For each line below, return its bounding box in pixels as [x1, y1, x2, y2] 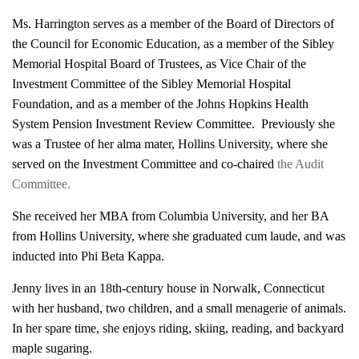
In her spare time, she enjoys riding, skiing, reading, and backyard [12, 321, 344, 336]
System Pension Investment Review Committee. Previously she [12, 117, 335, 131]
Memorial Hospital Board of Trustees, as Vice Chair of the [12, 57, 306, 71]
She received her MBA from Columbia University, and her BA [12, 209, 329, 224]
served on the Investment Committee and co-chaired [12, 157, 274, 171]
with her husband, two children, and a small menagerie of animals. [12, 301, 346, 316]
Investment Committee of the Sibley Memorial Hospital [12, 77, 291, 91]
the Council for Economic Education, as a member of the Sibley [12, 37, 334, 51]
